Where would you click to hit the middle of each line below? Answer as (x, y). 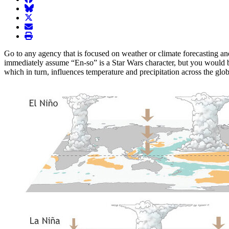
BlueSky (38, 8)
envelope (39, 26)
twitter (34, 17)
